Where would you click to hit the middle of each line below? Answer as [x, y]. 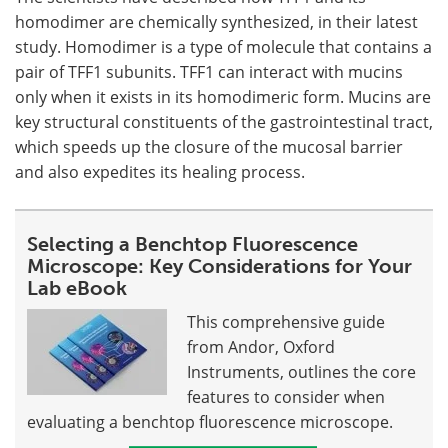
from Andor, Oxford [261, 346]
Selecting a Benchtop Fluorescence [192, 243]
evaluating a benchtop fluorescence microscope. [210, 421]
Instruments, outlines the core [301, 371]
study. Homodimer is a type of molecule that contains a [223, 46]
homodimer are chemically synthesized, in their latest [216, 21]
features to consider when [286, 396]
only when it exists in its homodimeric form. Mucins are [223, 96]
